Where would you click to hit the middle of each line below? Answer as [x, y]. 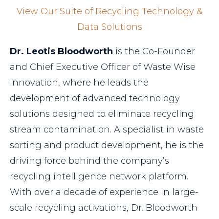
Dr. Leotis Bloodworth [61, 52]
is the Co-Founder [154, 52]
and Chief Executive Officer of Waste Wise [103, 67]
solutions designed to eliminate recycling [102, 114]
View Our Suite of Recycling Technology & [109, 11]
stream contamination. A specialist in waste [107, 130]
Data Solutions [109, 27]
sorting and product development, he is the [107, 145]
